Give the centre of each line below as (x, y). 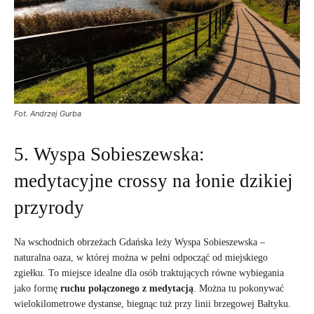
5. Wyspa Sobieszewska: (109, 154)
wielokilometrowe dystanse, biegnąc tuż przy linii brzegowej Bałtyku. (152, 303)
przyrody (49, 207)
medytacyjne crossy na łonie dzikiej (153, 180)
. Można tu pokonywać (239, 288)
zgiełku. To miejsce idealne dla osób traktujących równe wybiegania (149, 273)
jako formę (37, 288)
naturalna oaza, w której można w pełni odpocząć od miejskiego (141, 257)
